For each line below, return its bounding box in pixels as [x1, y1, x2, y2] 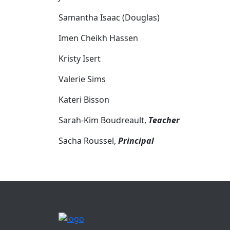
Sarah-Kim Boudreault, [59, 114, 148, 126]
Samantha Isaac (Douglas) [59, 11, 160, 23]
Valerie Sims [59, 73, 106, 85]
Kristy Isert [59, 52, 101, 64]
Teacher [148, 114, 180, 126]
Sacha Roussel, [59, 135, 118, 146]
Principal [118, 135, 154, 146]
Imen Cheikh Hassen [59, 32, 138, 44]
